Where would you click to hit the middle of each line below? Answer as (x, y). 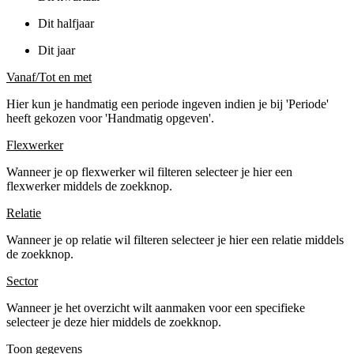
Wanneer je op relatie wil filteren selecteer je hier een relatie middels (175, 239)
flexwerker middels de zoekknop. (89, 186)
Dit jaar (56, 50)
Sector (22, 281)
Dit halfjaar (66, 23)
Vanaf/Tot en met (49, 77)
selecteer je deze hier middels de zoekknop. (114, 322)
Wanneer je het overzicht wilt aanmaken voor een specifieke (157, 307)
